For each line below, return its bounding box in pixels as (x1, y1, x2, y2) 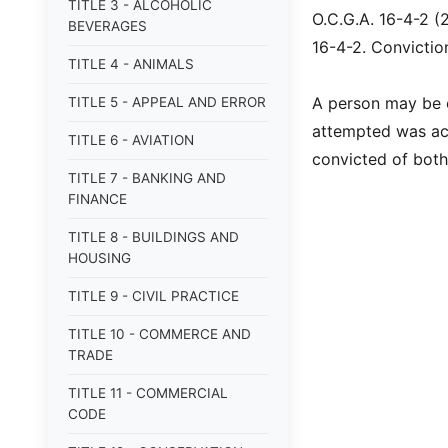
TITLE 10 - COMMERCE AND (68, 326, 251, 342)
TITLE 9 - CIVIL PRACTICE (68, 288, 239, 304)
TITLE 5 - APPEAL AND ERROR (68, 94, 266, 110)
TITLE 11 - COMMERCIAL (68, 385, 228, 401)
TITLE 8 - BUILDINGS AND (68, 229, 239, 245)
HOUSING (68, 250, 131, 266)
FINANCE (68, 191, 127, 207)
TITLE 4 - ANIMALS (68, 56, 194, 72)
